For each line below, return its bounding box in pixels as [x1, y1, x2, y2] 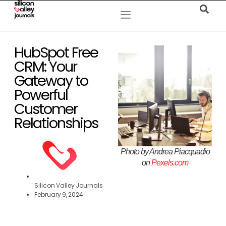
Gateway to [14, 71, 88, 91]
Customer [14, 99, 77, 119]
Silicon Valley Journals [34, 181, 103, 190]
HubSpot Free [14, 42, 98, 63]
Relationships [14, 113, 98, 133]
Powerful [14, 85, 68, 105]
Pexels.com [151, 158, 188, 167]
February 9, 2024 [34, 190, 83, 199]
